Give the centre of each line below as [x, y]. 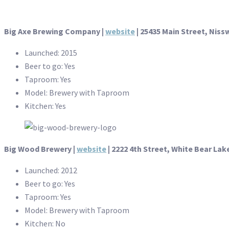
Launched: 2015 [51, 53]
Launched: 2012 [51, 170]
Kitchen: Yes [45, 106]
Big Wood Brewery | [40, 149]
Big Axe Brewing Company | [55, 31]
